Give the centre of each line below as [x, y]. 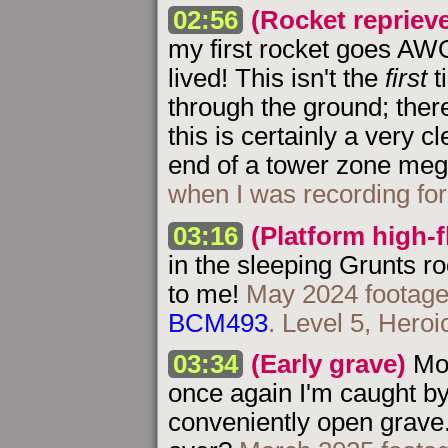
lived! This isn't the [276, 77]
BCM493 [218, 322]
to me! [207, 293]
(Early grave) [329, 364]
